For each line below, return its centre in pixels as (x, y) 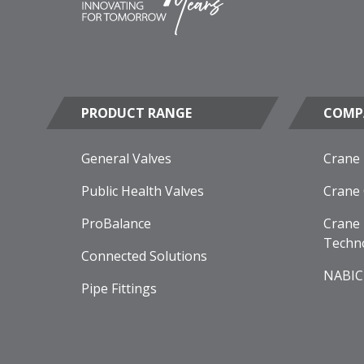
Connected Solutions (144, 256)
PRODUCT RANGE (136, 113)
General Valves (126, 158)
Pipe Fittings (119, 288)
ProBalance (116, 223)
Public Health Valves (143, 191)
